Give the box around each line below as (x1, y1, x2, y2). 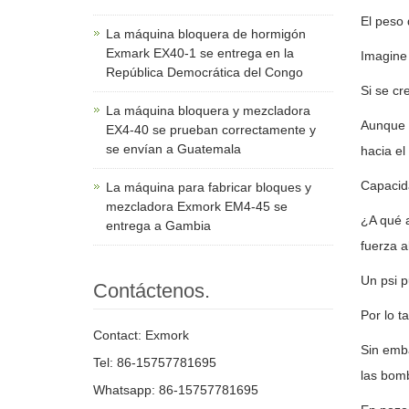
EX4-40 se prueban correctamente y (106, 122, 316, 137)
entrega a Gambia (106, 218, 211, 233)
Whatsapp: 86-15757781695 (93, 383, 258, 397)
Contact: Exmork (93, 328, 189, 342)
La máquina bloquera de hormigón (106, 26, 306, 41)
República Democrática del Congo (106, 65, 303, 79)
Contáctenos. (93, 279, 210, 302)
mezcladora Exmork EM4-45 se (106, 199, 288, 214)
